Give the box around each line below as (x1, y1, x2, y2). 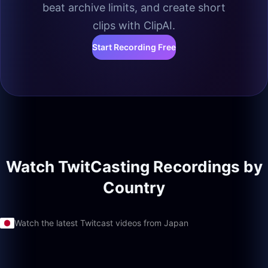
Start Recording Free (92, 42, 176, 52)
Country (103, 178, 165, 197)
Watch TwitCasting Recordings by (5, 157, 263, 176)
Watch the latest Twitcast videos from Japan (14, 218, 188, 228)
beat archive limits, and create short (42, 1, 226, 14)
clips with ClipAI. (93, 19, 175, 32)
